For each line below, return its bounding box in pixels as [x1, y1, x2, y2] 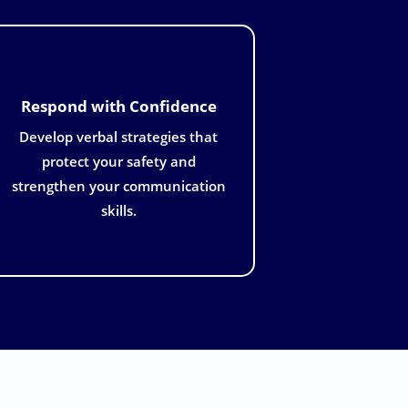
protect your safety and [41, 151, 196, 170]
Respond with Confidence [20, 94, 217, 117]
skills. [100, 200, 137, 219]
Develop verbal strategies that [19, 127, 219, 146]
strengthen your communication [11, 176, 226, 195]
